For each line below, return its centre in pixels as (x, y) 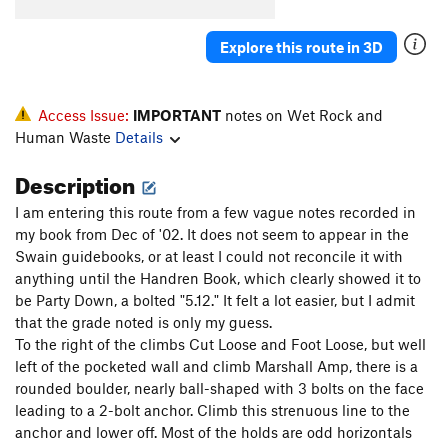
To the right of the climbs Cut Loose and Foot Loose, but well (220, 344)
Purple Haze (139, 14)
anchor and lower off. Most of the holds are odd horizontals (213, 432)
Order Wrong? (67, 54)
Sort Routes (143, 54)
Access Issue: (85, 115)
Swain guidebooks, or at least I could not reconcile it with (209, 256)
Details (139, 137)
